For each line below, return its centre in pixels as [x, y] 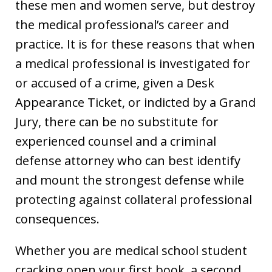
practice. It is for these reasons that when [135, 44]
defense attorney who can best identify [128, 160]
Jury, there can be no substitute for [117, 121]
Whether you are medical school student [131, 250]
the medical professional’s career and [122, 24]
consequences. [57, 219]
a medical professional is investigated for [133, 63]
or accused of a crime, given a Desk [115, 83]
